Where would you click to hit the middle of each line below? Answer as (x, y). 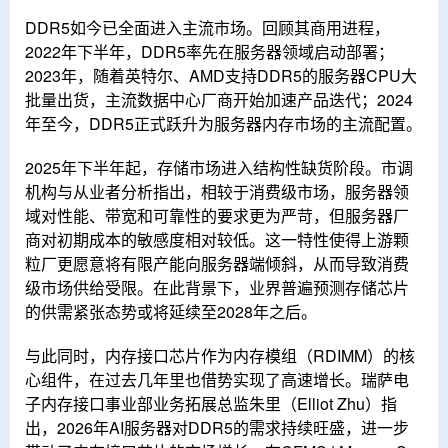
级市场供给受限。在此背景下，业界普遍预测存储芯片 (217, 287)
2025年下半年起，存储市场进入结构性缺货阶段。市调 (219, 167)
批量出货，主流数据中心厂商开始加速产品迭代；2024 (219, 99)
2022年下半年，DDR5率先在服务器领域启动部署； (209, 51)
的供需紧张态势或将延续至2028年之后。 (171, 311)
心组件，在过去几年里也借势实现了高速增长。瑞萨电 (217, 379)
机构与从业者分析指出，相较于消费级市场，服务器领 (217, 191)
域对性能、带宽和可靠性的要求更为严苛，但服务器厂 (217, 215)
